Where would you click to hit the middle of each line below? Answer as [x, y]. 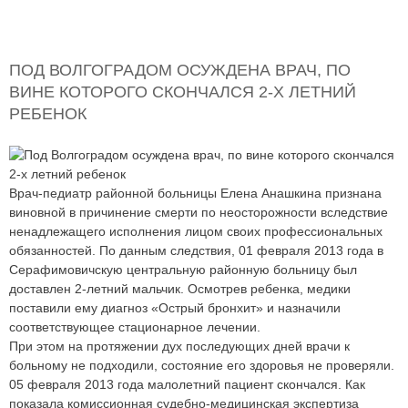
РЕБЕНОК [48, 113]
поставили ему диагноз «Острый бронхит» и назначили [175, 307]
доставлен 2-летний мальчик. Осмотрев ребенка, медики [180, 288]
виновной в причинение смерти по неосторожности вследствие [199, 212]
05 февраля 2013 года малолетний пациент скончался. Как [187, 384]
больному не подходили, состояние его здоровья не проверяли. [202, 365]
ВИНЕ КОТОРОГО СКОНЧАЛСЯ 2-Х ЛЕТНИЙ [183, 92]
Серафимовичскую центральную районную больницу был [183, 269]
